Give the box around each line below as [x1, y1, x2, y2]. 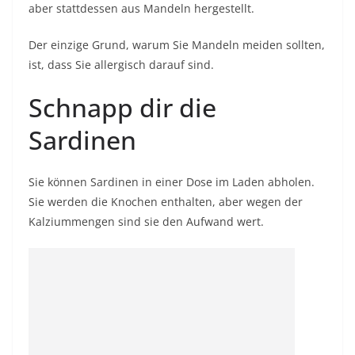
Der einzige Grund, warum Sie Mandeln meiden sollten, [29, 37, 325, 52]
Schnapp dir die [29, 90, 216, 124]
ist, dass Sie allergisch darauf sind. [29, 57, 214, 72]
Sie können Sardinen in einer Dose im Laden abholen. [29, 174, 315, 189]
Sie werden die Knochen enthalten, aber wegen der [29, 194, 303, 209]
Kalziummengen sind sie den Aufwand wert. [29, 214, 264, 229]
